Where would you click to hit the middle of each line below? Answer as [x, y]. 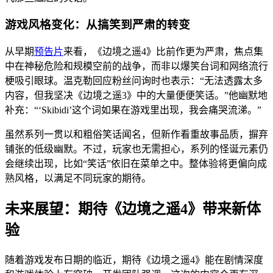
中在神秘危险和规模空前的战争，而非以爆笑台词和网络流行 [136, 66]
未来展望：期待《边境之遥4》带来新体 [133, 209]
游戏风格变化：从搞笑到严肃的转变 [97, 25]
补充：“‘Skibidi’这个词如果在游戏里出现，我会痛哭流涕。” [133, 110]
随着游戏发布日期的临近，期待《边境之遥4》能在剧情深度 [134, 260]
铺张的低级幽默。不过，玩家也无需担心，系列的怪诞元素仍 [136, 149]
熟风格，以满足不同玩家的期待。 [78, 178]
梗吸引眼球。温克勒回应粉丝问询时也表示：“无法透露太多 [134, 80]
